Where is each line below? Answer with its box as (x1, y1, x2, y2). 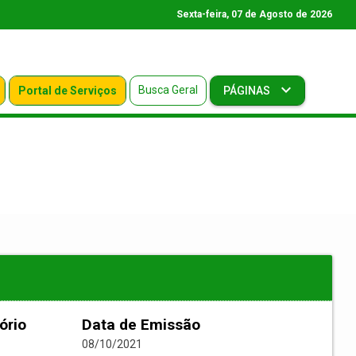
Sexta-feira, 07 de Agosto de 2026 (176, 9, 332, 20)
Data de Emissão (82, 315, 200, 335)
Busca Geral (137, 83, 198, 97)
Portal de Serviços (17, 84, 117, 98)
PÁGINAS (222, 84, 273, 98)
